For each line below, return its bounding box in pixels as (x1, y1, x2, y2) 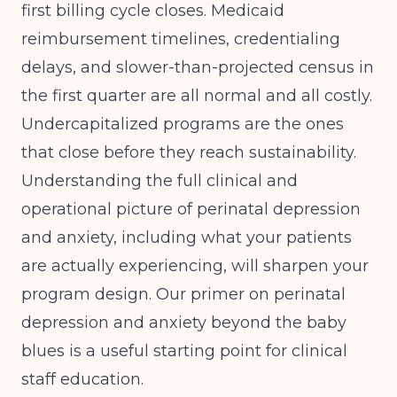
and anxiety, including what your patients (21, 228, 352, 247)
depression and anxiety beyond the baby (21, 313, 346, 332)
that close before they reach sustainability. (21, 143, 356, 162)
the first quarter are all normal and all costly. (21, 86, 372, 105)
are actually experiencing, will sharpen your (21, 256, 369, 276)
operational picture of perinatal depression (21, 199, 361, 219)
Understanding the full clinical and (21, 171, 298, 191)
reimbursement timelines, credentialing (21, 29, 340, 49)
